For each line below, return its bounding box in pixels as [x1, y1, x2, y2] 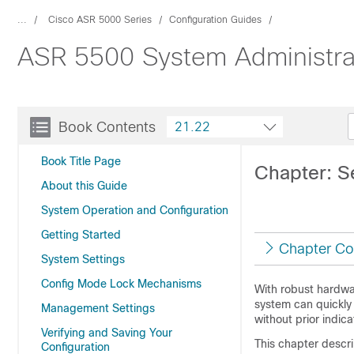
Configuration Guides [169, 14, 262, 25]
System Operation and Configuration [41, 204, 228, 217]
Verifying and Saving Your [41, 326, 172, 339]
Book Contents [58, 119, 156, 135]
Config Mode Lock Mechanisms [41, 277, 201, 290]
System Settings [41, 253, 125, 265]
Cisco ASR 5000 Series [48, 14, 152, 25]
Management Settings [41, 302, 155, 314]
